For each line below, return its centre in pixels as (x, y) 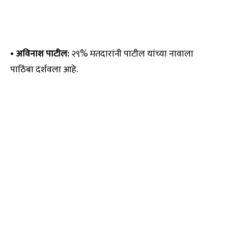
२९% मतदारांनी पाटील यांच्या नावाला (131, 54)
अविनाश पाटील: (42, 54)
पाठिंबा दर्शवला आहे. (44, 70)
